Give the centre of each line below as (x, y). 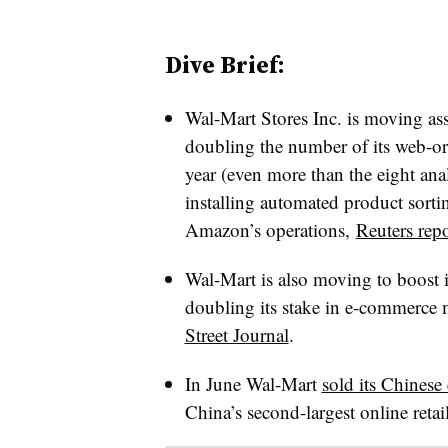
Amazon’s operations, (270, 229)
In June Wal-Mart (253, 383)
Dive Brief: (224, 64)
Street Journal (236, 334)
